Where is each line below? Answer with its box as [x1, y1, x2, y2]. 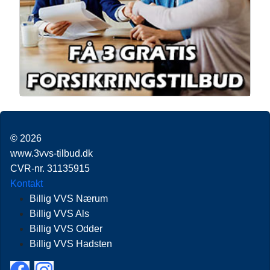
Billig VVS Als [30, 208, 89, 219]
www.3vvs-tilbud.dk [10, 148, 93, 159]
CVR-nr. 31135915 [10, 163, 90, 174]
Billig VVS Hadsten [30, 238, 112, 249]
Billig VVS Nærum [30, 193, 108, 204]
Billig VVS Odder [30, 223, 102, 234]
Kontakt [10, 178, 43, 189]
